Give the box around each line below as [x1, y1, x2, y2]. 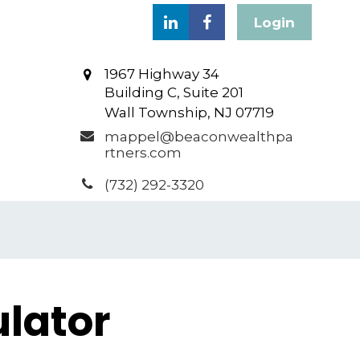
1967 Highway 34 [104, 66, 219, 82]
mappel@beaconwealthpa [104, 129, 293, 145]
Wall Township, [104, 104, 211, 121]
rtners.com [104, 145, 182, 161]
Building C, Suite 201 [104, 84, 243, 100]
